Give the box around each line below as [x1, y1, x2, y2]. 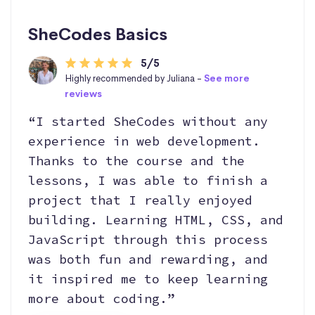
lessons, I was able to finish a [28, 172, 268, 189]
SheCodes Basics [28, 24, 167, 46]
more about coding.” [28, 290, 175, 307]
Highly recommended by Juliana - [64, 72, 204, 85]
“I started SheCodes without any [28, 113, 268, 130]
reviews [64, 88, 102, 101]
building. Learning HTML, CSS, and [28, 212, 283, 229]
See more [203, 72, 250, 85]
